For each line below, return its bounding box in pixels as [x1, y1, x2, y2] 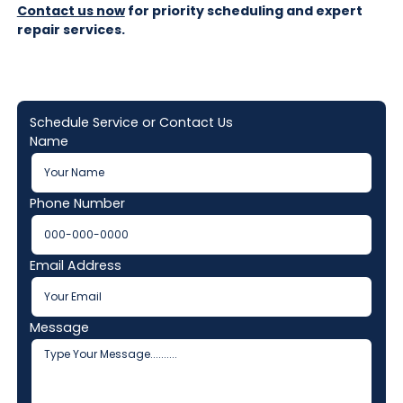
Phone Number [29, 194, 125, 213]
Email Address [29, 256, 121, 275]
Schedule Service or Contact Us [29, 113, 233, 132]
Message [29, 318, 89, 337]
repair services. [16, 20, 125, 39]
